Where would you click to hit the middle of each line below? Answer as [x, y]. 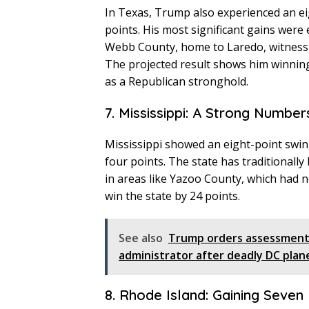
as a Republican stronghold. [177, 82]
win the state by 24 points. [172, 196]
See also [141, 238]
